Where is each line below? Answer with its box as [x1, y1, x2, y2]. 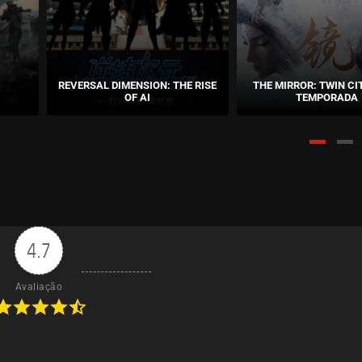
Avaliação [15, 280, 63, 293]
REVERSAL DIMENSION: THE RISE [58, 78, 217, 91]
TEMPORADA [296, 90, 359, 103]
